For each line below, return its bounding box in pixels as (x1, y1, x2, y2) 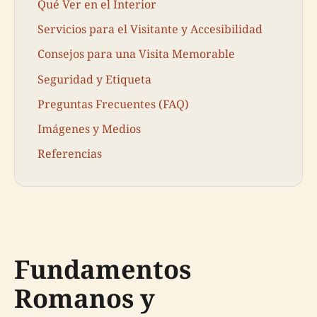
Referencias (38, 146, 102, 162)
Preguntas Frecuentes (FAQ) (38, 96, 189, 112)
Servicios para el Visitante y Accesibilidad (38, 21, 263, 38)
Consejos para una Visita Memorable (38, 46, 235, 62)
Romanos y (14, 280, 155, 316)
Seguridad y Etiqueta (38, 71, 151, 87)
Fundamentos (14, 251, 191, 287)
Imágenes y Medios (38, 121, 141, 137)
